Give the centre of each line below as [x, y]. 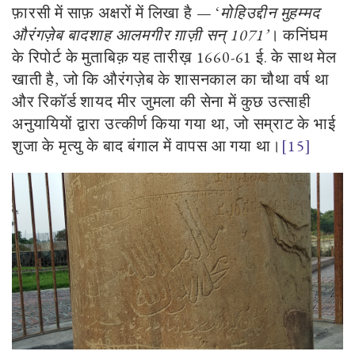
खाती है [34, 80]
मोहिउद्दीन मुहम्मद [270, 13]
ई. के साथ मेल [294, 57]
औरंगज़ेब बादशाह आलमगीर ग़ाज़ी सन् [121, 35]
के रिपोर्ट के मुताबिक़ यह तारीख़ [104, 57]
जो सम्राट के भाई [284, 124]
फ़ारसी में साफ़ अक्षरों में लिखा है [104, 13]
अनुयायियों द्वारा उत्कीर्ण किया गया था [119, 124]
